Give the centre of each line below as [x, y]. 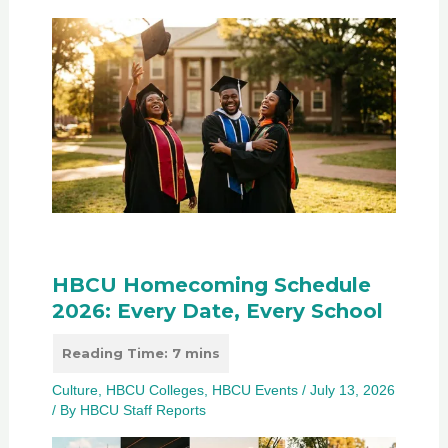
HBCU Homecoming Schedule [211, 284]
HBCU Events [254, 389]
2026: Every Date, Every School [217, 310]
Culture [74, 389]
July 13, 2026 [352, 389]
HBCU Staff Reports [142, 409]
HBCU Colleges [154, 389]
